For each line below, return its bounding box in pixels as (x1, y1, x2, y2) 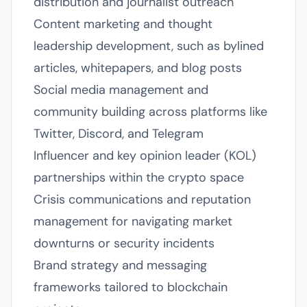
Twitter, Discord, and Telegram (34, 125, 204, 142)
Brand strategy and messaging (34, 257, 207, 273)
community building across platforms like (34, 103, 267, 120)
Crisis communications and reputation (34, 191, 251, 208)
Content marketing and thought (34, 16, 212, 32)
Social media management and (34, 82, 208, 98)
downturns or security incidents (34, 235, 214, 251)
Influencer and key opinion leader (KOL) (34, 147, 256, 164)
